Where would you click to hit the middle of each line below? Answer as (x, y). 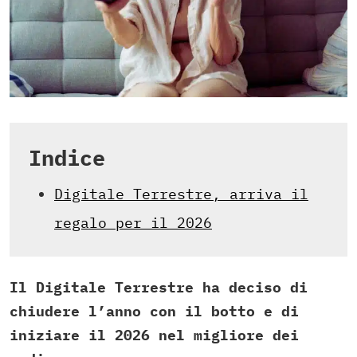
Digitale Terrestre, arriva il (181, 194)
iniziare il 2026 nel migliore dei (154, 335)
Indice (67, 158)
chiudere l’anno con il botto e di (154, 312)
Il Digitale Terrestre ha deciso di (159, 288)
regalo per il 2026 (133, 223)
